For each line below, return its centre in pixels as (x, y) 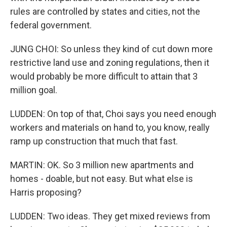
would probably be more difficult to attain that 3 (104, 76)
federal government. (51, 25)
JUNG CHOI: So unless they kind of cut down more (111, 49)
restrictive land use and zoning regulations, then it (110, 63)
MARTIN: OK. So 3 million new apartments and (102, 165)
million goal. (34, 90)
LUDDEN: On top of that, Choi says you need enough (113, 114)
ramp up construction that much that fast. (94, 141)
